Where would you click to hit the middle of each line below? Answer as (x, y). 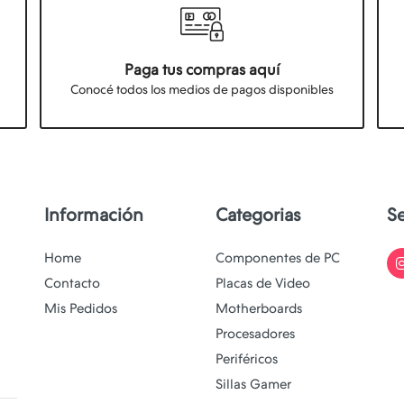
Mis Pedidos (81, 309)
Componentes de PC (278, 258)
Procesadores (255, 334)
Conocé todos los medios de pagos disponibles (202, 90)
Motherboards (259, 309)
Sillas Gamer (253, 385)
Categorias (258, 215)
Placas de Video (263, 284)
